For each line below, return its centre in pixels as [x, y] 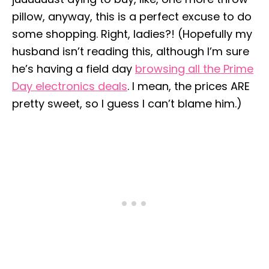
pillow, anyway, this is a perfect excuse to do [132, 17]
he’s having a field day [74, 69]
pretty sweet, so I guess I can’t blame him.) [127, 104]
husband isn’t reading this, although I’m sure [131, 51]
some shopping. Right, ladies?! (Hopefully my [132, 34]
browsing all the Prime [194, 69]
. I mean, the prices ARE [189, 86]
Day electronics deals [70, 86]
